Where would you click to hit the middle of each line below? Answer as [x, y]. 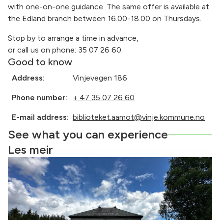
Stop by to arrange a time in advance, [73, 38]
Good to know [40, 62]
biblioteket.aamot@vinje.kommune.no [139, 117]
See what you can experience [88, 134]
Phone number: [41, 97]
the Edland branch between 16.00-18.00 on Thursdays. [105, 18]
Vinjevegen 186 [100, 78]
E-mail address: [42, 117]
